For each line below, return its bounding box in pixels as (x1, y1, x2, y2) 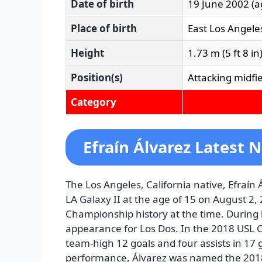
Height (71, 46, 104, 60)
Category (71, 95, 116, 109)
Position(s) (71, 70, 123, 84)
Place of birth (71, 21, 137, 35)
